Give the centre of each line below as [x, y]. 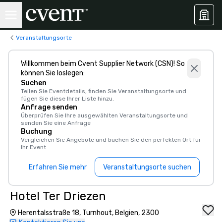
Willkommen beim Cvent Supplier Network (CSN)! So [103, 64]
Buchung [36, 132]
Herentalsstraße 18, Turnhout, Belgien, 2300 [88, 213]
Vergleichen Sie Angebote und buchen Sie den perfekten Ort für [111, 140]
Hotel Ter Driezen [58, 196]
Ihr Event [33, 147]
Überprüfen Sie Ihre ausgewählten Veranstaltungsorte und [104, 115]
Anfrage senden [49, 107]
